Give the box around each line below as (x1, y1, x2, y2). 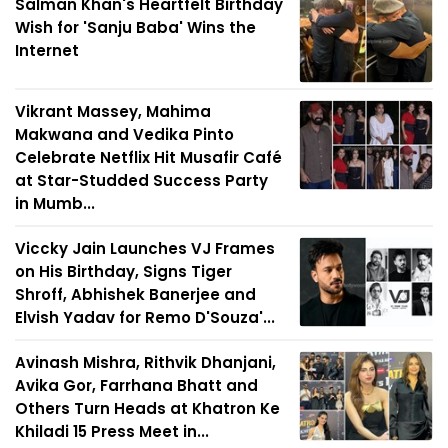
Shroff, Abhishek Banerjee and (15, 284, 256, 306)
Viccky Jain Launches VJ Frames (15, 238, 275, 260)
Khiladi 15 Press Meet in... (15, 421, 209, 443)
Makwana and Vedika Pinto (15, 124, 234, 146)
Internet (15, 40, 79, 62)
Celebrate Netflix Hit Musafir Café (15, 147, 282, 169)
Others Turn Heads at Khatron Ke (15, 398, 280, 420)
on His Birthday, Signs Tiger (15, 261, 232, 283)
